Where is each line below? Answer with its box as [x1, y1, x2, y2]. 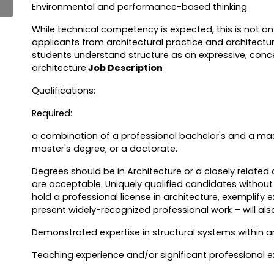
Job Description [87, 62, 163, 75]
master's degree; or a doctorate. [31, 143, 177, 155]
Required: [31, 107, 72, 120]
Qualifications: [31, 84, 95, 97]
